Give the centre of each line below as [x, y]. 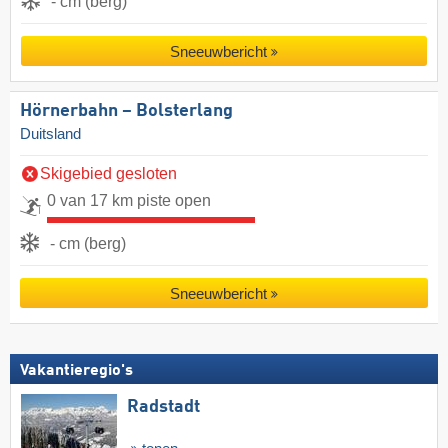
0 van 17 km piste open [129, 201]
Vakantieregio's [76, 370]
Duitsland [50, 134]
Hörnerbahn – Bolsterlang [126, 111]
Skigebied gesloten [108, 174]
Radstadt [163, 406]
